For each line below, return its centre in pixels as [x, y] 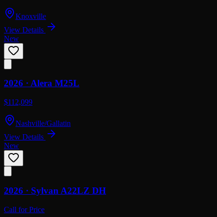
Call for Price [24, 209]
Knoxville [31, 16]
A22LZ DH [83, 190]
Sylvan [45, 190]
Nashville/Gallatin [43, 124]
